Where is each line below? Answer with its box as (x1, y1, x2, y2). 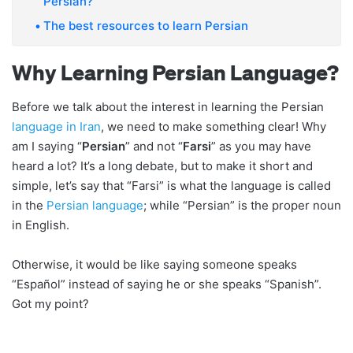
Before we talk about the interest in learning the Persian (12, 99, 324, 115)
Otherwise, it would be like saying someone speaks (12, 257, 297, 273)
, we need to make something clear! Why (101, 119, 326, 135)
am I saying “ (12, 139, 82, 154)
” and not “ (125, 139, 183, 154)
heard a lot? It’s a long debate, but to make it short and (12, 158, 313, 174)
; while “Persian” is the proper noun (143, 198, 341, 214)
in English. (12, 217, 69, 233)
